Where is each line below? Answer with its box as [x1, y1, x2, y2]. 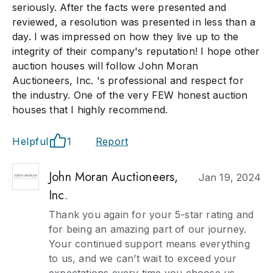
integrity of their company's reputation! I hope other [12, 45, 260, 57]
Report [96, 135, 129, 147]
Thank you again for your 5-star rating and [49, 208, 254, 221]
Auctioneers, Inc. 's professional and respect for [12, 74, 244, 87]
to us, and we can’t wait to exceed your [49, 252, 236, 264]
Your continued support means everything [49, 238, 250, 250]
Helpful [12, 135, 49, 147]
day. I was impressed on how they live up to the [12, 30, 239, 43]
